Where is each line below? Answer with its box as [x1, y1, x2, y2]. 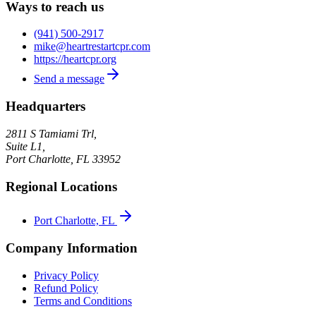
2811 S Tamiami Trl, [6, 127, 97, 140]
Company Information [6, 240, 138, 255]
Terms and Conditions [34, 294, 132, 307]
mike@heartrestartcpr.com [34, 40, 150, 53]
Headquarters [6, 99, 85, 114]
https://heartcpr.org [34, 53, 116, 66]
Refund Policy [34, 281, 98, 294]
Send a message [34, 73, 104, 85]
